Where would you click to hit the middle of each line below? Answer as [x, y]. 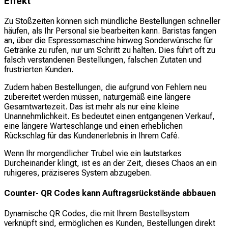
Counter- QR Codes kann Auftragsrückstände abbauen [110, 193]
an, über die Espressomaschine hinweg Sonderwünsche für [108, 40]
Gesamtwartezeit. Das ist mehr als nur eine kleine [92, 106]
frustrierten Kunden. [39, 69]
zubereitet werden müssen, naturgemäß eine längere [97, 97]
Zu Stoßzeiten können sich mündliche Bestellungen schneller [112, 21]
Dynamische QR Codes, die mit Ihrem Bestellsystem [97, 214]
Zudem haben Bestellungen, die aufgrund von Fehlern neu [105, 87]
